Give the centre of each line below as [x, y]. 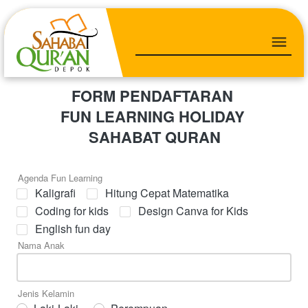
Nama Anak [41, 245]
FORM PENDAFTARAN [154, 95]
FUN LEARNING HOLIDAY [154, 116]
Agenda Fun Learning [60, 177]
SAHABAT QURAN [154, 136]
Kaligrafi [55, 192]
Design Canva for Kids [193, 210]
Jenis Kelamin [46, 293]
